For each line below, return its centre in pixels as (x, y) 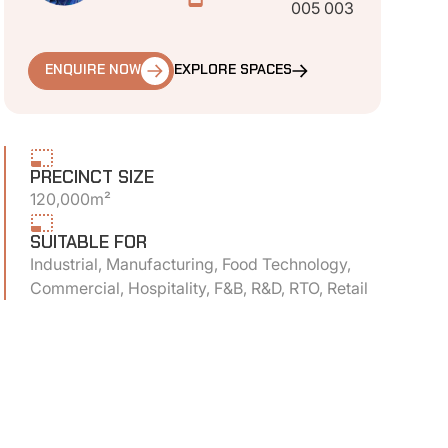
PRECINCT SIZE (92, 178)
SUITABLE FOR (89, 243)
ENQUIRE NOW (93, 71)
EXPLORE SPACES (233, 71)
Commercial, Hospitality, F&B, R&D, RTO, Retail (199, 287)
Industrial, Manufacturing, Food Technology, (191, 263)
